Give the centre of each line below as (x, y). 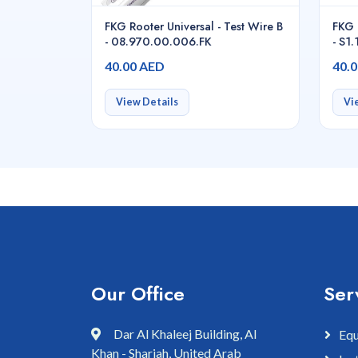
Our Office (138, 294)
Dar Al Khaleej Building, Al (185, 334)
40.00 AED (135, 66)
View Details (147, 102)
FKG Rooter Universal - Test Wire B (194, 26)
